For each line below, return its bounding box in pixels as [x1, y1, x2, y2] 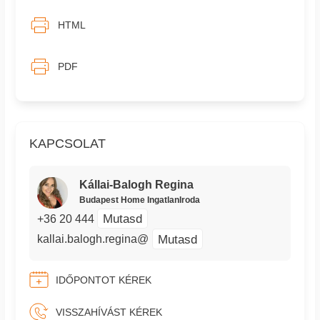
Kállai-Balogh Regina [79, 179, 194, 191]
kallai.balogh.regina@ [37, 233, 149, 246]
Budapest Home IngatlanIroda [79, 195, 200, 206]
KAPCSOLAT [29, 136, 106, 151]
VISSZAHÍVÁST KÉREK [56, 306, 163, 318]
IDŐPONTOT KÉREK [56, 274, 152, 286]
